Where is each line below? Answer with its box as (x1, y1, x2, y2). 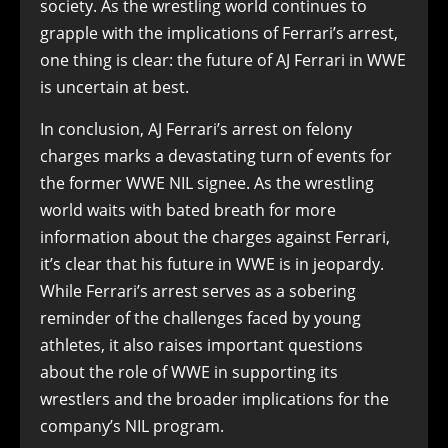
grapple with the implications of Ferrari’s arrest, (40, 22, 398, 44)
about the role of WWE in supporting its (40, 361, 338, 383)
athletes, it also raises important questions (40, 334, 363, 356)
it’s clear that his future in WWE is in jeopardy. (40, 253, 384, 275)
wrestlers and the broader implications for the (40, 388, 389, 410)
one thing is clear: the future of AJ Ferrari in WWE (40, 49, 406, 71)
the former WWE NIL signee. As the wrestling (40, 172, 374, 194)
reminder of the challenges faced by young (40, 307, 361, 329)
